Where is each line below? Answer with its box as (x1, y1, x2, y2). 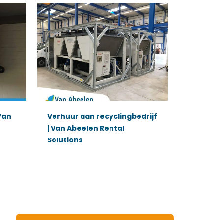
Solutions (47, 135, 83, 145)
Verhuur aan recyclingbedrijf (47, 111, 158, 121)
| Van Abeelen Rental (47, 123, 125, 133)
